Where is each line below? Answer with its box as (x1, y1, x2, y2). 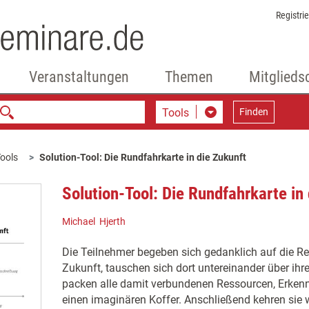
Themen (164, 68, 213, 86)
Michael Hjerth (61, 216, 126, 227)
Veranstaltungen (28, 68, 129, 86)
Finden (239, 106, 268, 117)
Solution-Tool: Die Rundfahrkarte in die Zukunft (39, 152, 246, 163)
